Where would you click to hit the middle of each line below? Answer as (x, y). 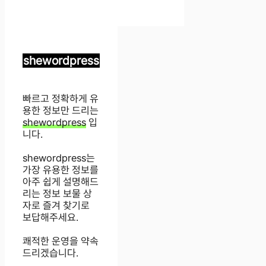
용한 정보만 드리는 (61, 111)
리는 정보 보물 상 (57, 194)
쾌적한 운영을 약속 (61, 241)
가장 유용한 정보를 (61, 170)
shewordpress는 (59, 158)
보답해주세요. (50, 218)
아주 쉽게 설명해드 (61, 182)
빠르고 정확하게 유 (61, 99)
